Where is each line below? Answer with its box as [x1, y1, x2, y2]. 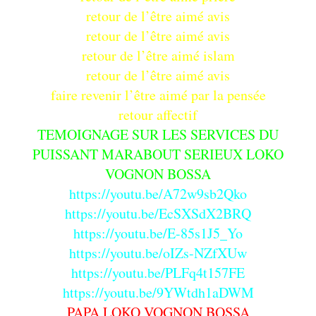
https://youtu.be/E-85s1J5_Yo [73, 224, 243, 243]
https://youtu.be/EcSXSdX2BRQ [65, 204, 251, 224]
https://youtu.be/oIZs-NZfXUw [69, 243, 247, 263]
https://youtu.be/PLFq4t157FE [71, 263, 245, 283]
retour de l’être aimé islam [81, 46, 235, 66]
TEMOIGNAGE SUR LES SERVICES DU [37, 125, 279, 145]
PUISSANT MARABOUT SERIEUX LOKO [32, 145, 284, 164]
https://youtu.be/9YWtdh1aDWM [62, 283, 254, 303]
